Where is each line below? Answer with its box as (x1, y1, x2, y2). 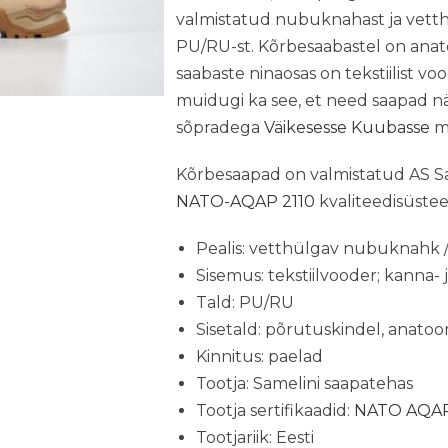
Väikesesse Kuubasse (263, 118, 430, 137)
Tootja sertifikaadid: (195, 401, 354, 420)
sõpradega (175, 118, 264, 137)
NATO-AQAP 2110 (175, 192, 315, 211)
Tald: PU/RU (195, 293, 294, 312)
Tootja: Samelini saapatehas (195, 374, 413, 393)
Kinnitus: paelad (195, 347, 323, 366)
